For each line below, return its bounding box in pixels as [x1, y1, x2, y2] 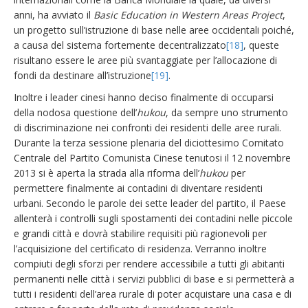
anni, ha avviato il [14, 8, 93, 21]
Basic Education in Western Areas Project [93, 8, 283, 21]
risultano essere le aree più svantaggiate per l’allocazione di [14, 54, 277, 67]
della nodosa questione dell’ [14, 106, 137, 119]
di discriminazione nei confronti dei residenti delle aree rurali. [14, 121, 281, 134]
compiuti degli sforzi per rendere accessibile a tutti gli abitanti [14, 257, 285, 270]
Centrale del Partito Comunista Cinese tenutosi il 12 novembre [14, 151, 291, 164]
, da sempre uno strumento [166, 106, 288, 119]
